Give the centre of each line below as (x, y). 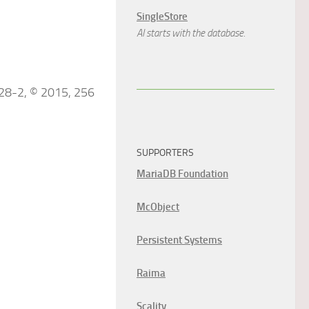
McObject (158, 207)
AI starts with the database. (191, 33)
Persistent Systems (179, 240)
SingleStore (162, 17)
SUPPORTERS (165, 153)
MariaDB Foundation (182, 174)
